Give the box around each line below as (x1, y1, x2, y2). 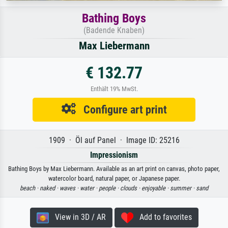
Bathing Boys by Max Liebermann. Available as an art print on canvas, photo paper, (8, 165, 220, 173)
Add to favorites (133, 212, 192, 222)
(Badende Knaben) (83, 25, 145, 35)
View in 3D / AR (48, 212, 106, 222)
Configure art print (75, 103, 167, 116)
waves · (60, 184, 80, 192)
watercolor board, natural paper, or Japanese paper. (48, 175, 180, 182)
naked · (40, 184, 60, 192)
